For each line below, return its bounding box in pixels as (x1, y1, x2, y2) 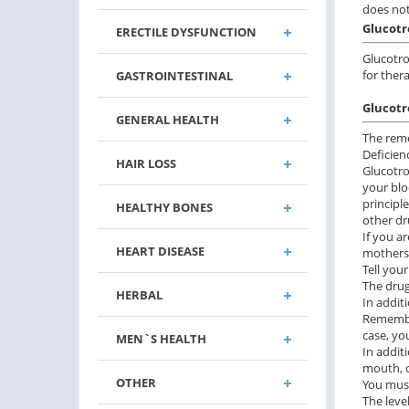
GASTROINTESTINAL (116, 68, 233, 84)
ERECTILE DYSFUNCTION (116, 24, 257, 40)
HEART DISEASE (116, 243, 204, 259)
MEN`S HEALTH (116, 330, 206, 347)
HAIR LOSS (116, 155, 176, 172)
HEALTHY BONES (116, 199, 213, 215)
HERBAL (116, 287, 163, 303)
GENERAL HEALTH (116, 111, 219, 128)
